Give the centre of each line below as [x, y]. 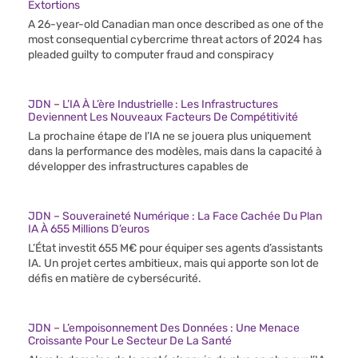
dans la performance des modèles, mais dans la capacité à [175, 152]
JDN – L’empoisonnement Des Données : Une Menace [164, 328]
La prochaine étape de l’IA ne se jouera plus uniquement [169, 137]
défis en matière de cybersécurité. [115, 279]
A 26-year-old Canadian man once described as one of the [176, 25]
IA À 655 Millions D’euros [89, 229]
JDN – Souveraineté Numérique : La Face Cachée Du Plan [175, 217]
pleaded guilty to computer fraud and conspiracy [151, 55]
